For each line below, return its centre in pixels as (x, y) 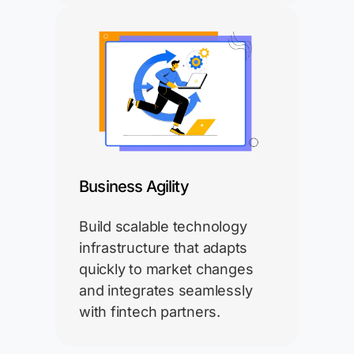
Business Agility (134, 187)
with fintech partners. (150, 312)
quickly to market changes (166, 269)
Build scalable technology (163, 227)
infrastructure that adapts (164, 248)
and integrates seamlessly (166, 291)
